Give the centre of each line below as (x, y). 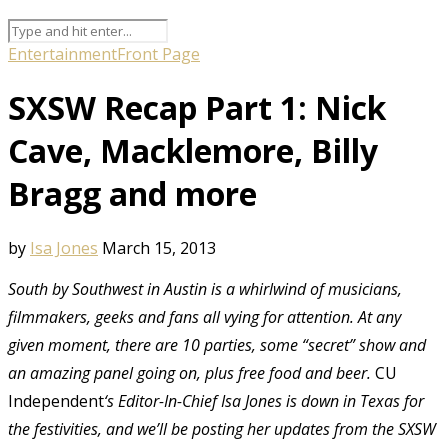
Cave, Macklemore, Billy (193, 151)
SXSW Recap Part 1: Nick (197, 108)
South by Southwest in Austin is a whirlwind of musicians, (205, 288)
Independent (56, 400)
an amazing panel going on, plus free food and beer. (191, 372)
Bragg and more (132, 194)
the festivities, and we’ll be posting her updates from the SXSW (222, 428)
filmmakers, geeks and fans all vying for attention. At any (204, 316)
